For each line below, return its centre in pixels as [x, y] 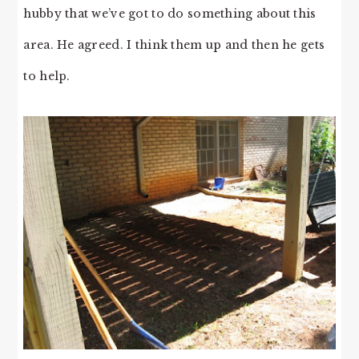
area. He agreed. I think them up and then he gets [174, 44]
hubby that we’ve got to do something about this [170, 13]
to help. [47, 76]
